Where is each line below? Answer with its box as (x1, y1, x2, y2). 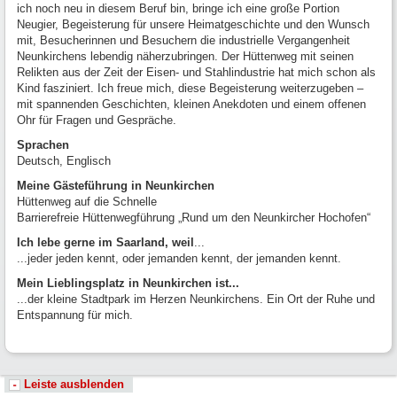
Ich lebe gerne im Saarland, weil (17, 235, 194, 249)
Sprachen (17, 137, 69, 152)
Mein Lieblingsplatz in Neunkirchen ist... (17, 276, 239, 290)
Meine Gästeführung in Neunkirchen (17, 178, 214, 192)
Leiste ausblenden (24, 377, 124, 391)
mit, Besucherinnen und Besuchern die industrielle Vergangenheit (17, 33, 350, 47)
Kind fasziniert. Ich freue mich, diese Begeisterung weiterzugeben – (17, 81, 363, 95)
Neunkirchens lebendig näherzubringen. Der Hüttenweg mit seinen (17, 49, 354, 63)
